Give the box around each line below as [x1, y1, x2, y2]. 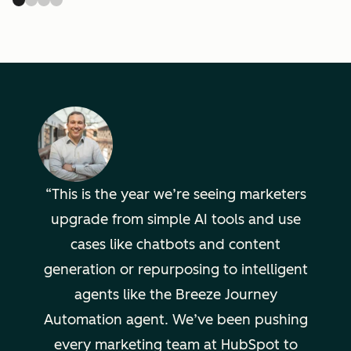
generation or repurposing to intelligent [43, 261, 308, 278]
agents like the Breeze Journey [74, 286, 277, 303]
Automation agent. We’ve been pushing [43, 311, 308, 328]
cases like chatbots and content [71, 236, 280, 253]
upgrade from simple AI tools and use [50, 211, 301, 228]
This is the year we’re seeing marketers [51, 186, 306, 203]
